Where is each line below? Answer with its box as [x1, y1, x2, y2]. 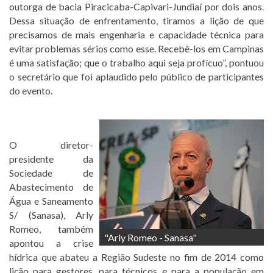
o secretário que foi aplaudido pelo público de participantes [9, 70, 264, 82]
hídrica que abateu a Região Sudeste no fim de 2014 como [9, 250, 264, 263]
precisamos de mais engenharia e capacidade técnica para [9, 28, 264, 40]
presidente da [9, 152, 93, 165]
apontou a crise [9, 236, 93, 249]
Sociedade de [9, 166, 93, 179]
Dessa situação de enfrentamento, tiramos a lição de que [9, 14, 264, 26]
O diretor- [9, 138, 93, 151]
